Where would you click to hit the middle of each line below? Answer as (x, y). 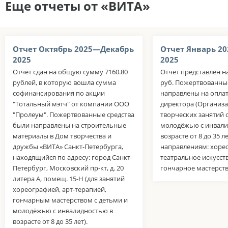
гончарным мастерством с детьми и (70, 200)
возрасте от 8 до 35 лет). (50, 222)
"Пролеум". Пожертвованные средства (74, 115)
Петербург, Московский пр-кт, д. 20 (68, 168)
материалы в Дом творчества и (62, 136)
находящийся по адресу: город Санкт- (73, 158)
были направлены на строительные (69, 125)
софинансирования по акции (59, 93)
